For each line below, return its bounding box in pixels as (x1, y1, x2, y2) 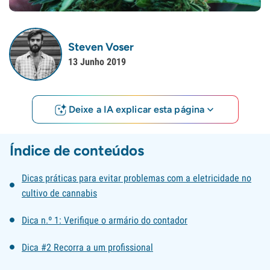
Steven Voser (68, 40, 134, 54)
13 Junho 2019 (68, 55, 126, 67)
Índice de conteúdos (10, 142, 144, 159)
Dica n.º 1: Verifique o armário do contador (22, 215, 187, 226)
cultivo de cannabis (22, 187, 97, 199)
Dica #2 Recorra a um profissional (22, 242, 153, 253)
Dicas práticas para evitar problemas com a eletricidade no (22, 172, 251, 184)
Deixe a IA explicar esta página (68, 103, 205, 115)
